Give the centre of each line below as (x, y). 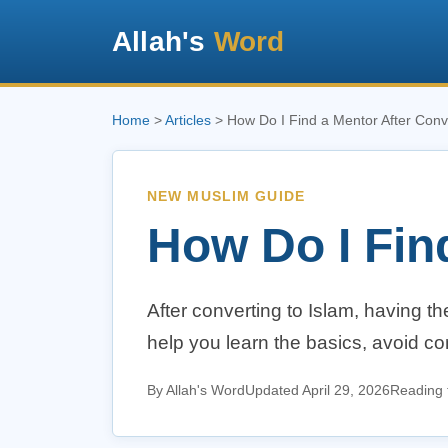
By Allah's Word (196, 390)
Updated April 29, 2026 (317, 390)
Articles (188, 120)
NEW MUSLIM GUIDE (226, 196)
